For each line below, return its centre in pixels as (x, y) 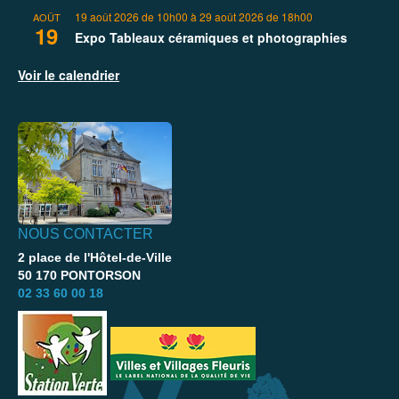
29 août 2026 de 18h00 (256, 17)
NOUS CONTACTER (85, 234)
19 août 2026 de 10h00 (131, 17)
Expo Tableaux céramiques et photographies (211, 38)
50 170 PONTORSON (79, 276)
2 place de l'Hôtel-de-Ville (95, 258)
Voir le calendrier (69, 75)
